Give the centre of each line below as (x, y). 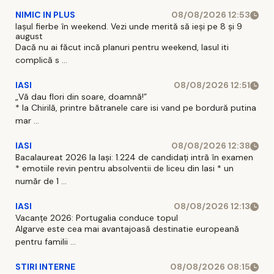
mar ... (27, 121)
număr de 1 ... (41, 181)
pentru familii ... (46, 242)
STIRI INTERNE (45, 267)
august (29, 36)
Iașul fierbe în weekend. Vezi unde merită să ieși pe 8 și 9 (129, 27)
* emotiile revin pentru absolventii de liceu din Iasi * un (124, 168)
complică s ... (41, 60)
